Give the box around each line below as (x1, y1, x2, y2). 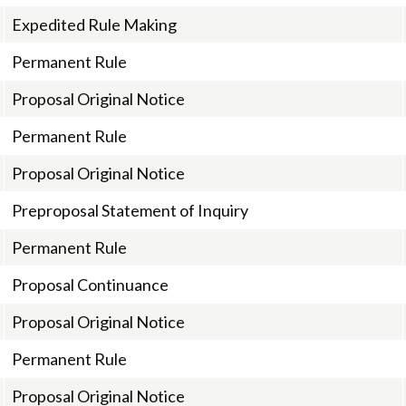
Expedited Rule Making (12, 14, 177, 34)
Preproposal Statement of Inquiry (12, 200, 248, 220)
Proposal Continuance (12, 275, 169, 295)
